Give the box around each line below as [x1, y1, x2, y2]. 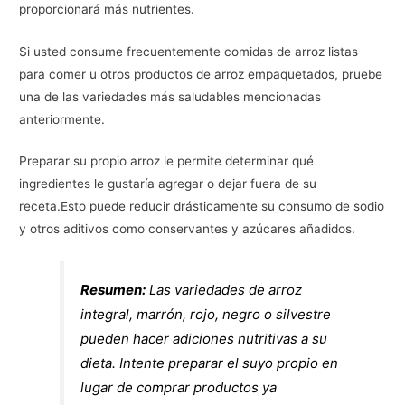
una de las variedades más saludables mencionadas [19, 89, 322, 104]
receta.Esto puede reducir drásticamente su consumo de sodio [19, 199, 385, 214]
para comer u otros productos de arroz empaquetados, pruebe [19, 66, 383, 81]
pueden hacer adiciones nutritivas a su [80, 330, 328, 348]
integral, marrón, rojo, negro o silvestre [80, 306, 332, 324]
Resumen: [80, 281, 146, 299]
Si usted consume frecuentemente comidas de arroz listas [19, 43, 359, 59]
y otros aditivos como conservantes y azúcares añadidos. [19, 221, 356, 237]
